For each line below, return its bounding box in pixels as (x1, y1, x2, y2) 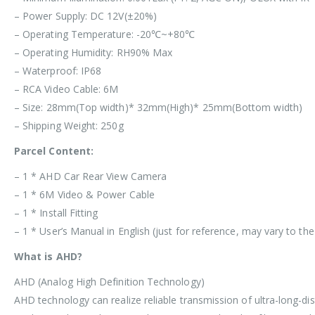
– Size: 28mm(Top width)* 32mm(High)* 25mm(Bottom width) (14, 101, 302, 115)
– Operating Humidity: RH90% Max (14, 46, 173, 60)
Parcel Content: (14, 144, 94, 158)
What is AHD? (14, 250, 82, 264)
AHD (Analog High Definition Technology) (14, 275, 205, 289)
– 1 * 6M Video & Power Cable (14, 188, 155, 202)
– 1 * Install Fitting (14, 206, 98, 220)
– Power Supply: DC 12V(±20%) (14, 9, 157, 23)
